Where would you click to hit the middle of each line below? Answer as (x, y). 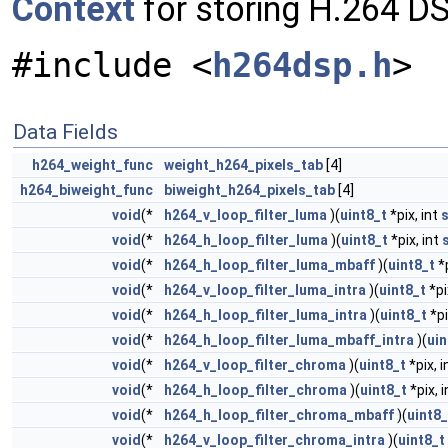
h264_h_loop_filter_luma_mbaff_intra (289, 340)
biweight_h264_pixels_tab (249, 190)
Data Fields (65, 132)
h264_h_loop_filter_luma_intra (265, 315)
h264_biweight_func (86, 190)
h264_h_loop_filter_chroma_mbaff (279, 415)
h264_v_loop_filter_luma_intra (265, 290)
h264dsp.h (302, 65)
